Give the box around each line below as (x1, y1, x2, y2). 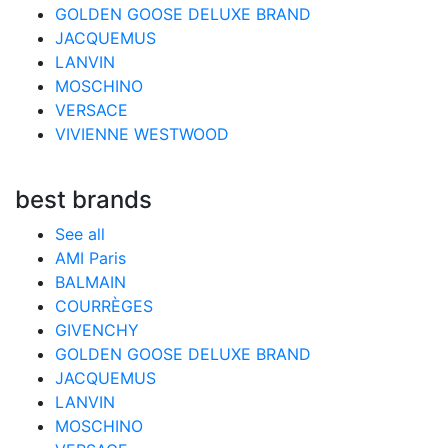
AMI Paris (55, 248, 126, 268)
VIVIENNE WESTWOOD (55, 124, 229, 144)
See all (55, 224, 105, 244)
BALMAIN (55, 272, 126, 292)
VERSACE (55, 100, 128, 120)
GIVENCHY (55, 320, 139, 340)
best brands (15, 185, 152, 214)
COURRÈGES (55, 296, 153, 316)
